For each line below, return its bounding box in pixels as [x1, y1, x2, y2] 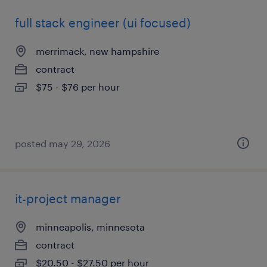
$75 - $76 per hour [36, 81, 120, 92]
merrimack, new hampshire [36, 45, 159, 57]
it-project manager [15, 191, 121, 206]
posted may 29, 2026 [15, 138, 110, 149]
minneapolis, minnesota [36, 221, 145, 232]
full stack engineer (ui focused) [15, 15, 191, 30]
